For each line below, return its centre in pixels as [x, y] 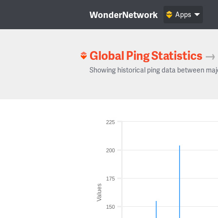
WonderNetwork [124, 14]
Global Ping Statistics [146, 55]
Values [99, 192]
